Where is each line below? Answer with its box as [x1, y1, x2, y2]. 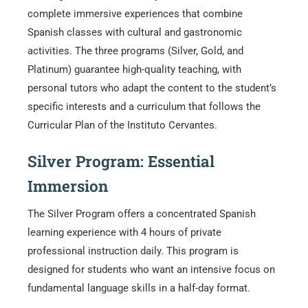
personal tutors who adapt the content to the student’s [27, 81, 276, 94]
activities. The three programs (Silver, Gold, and [27, 44, 243, 57]
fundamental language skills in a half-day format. [27, 281, 250, 294]
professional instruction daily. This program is [27, 244, 239, 257]
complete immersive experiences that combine [27, 7, 243, 20]
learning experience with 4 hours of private [27, 225, 221, 239]
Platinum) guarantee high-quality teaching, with [27, 63, 241, 76]
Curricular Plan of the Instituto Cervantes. [27, 118, 217, 131]
